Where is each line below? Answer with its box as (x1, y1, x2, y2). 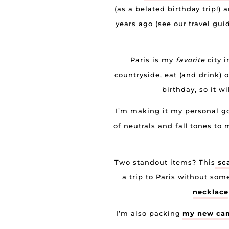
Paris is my (130, 56, 176, 64)
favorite (175, 56, 205, 64)
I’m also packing (116, 209, 183, 217)
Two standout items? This (114, 158, 215, 166)
